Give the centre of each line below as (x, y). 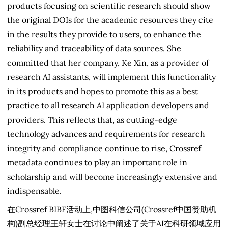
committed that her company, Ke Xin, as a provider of (108, 62)
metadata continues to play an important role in (97, 162)
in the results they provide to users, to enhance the (104, 34)
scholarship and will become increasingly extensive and (112, 176)
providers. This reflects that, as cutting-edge (92, 119)
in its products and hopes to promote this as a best (103, 91)
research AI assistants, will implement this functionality (111, 77)
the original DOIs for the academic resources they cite (110, 20)
